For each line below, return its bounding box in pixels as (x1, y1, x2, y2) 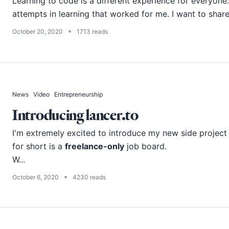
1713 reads (77, 28, 108, 36)
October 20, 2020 (12, 28, 63, 36)
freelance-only (65, 141, 124, 152)
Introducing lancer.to (12, 105, 139, 125)
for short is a (12, 141, 65, 152)
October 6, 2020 (12, 173, 59, 181)
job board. (124, 141, 167, 152)
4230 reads (73, 173, 106, 181)
